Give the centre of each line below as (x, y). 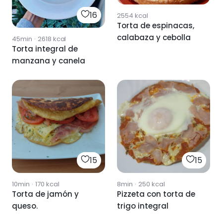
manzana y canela (49, 61)
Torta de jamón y (45, 194)
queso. (25, 206)
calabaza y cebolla (154, 38)
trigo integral (143, 206)
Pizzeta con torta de (156, 194)
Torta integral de (45, 49)
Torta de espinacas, (156, 26)
